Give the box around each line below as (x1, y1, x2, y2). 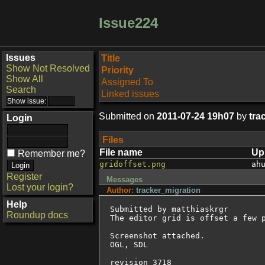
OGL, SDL (110, 240, 148, 249)
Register (7, 172, 42, 182)
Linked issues (101, 89, 159, 99)
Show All (6, 74, 43, 84)
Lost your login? (7, 182, 73, 192)
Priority (101, 65, 134, 75)
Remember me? (18, 148, 85, 159)
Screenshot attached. (110, 231, 205, 240)
